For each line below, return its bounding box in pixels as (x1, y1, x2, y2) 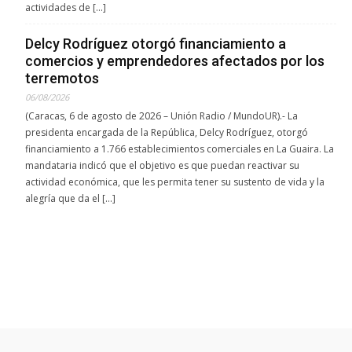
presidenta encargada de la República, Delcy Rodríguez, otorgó (25, 125, 308, 139)
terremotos (25, 69, 99, 86)
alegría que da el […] (25, 191, 115, 205)
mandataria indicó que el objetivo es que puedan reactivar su (25, 158, 299, 172)
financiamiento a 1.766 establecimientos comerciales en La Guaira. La (25, 141, 334, 156)
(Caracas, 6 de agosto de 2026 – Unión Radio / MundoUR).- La (25, 108, 298, 123)
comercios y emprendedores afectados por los (25, 52, 324, 69)
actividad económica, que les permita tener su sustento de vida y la (25, 174, 324, 189)
